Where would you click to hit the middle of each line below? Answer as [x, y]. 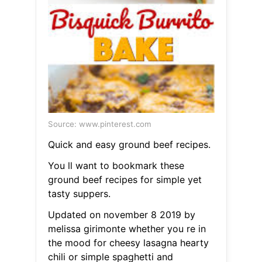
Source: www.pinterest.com [99, 124]
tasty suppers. [79, 194]
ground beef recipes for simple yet [125, 180]
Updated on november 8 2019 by [121, 215]
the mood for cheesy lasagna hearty [128, 243]
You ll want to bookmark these [116, 166]
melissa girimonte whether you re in [127, 229]
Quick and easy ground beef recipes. [129, 145]
